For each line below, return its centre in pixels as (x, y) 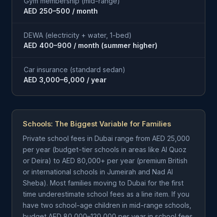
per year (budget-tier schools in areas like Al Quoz (105, 149)
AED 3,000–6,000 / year (65, 80)
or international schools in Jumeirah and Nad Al (98, 172)
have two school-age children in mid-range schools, (107, 205)
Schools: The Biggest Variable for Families (97, 124)
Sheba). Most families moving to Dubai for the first (103, 183)
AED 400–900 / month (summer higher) (91, 45)
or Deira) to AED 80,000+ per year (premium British (105, 161)
